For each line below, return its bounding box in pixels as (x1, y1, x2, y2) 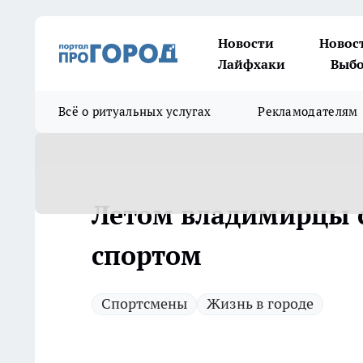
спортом (92, 238, 202, 272)
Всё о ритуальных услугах (58, 104, 211, 119)
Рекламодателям (258, 104, 358, 119)
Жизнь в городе (207, 294, 314, 313)
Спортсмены (101, 294, 187, 313)
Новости (218, 35, 274, 51)
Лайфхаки (218, 56, 285, 72)
